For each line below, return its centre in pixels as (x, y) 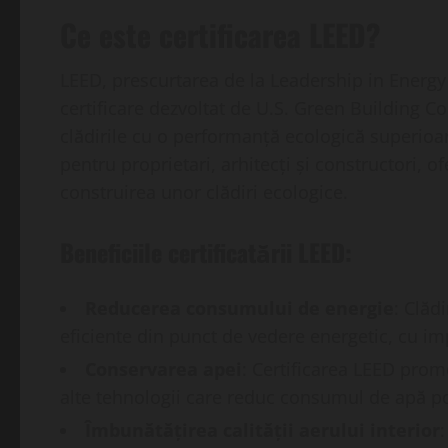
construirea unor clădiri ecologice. (204, 192)
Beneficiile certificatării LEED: (206, 252)
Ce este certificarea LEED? (220, 35)
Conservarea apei (163, 369)
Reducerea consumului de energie (239, 308)
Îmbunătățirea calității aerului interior (262, 430)
